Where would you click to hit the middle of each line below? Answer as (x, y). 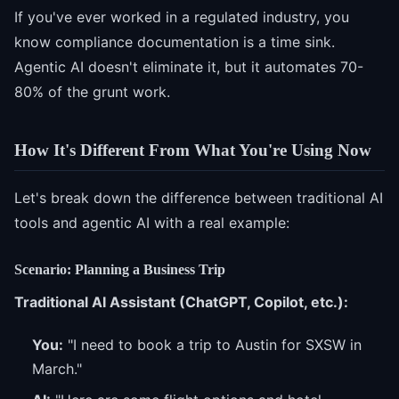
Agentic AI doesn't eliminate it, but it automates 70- (189, 66)
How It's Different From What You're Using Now (193, 150)
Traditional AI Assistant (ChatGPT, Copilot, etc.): (181, 302)
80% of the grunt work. (92, 91)
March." (57, 369)
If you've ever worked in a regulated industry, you (182, 16)
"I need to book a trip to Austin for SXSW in (212, 345)
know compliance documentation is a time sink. (175, 41)
